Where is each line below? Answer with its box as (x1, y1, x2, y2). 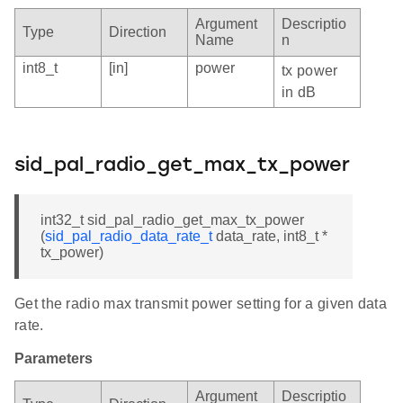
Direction (109, 23, 166, 40)
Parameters (14, 350, 93, 366)
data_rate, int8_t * (212, 228, 327, 244)
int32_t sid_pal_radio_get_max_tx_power (40, 211, 304, 228)
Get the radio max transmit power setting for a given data (14, 295, 388, 311)
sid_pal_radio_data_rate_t (45, 228, 212, 244)
